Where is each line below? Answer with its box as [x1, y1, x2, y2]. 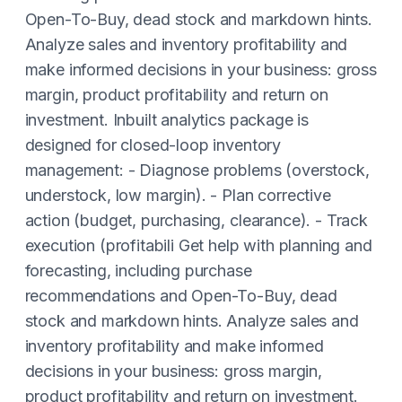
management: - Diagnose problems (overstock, [24, 161, 370, 179]
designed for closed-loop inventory [24, 135, 282, 154]
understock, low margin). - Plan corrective [24, 186, 331, 205]
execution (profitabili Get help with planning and [24, 236, 372, 255]
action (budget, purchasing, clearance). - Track [24, 211, 368, 230]
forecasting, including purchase [24, 261, 252, 280]
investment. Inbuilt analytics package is [24, 110, 310, 129]
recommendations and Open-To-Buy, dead [24, 286, 337, 305]
